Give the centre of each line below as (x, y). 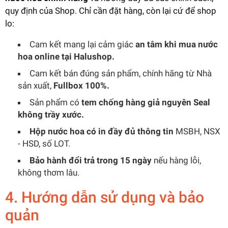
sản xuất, (36, 85)
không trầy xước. (51, 114)
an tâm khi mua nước (177, 44)
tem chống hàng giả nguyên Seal (146, 102)
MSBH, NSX (197, 131)
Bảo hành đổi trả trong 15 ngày (91, 160)
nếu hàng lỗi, (176, 160)
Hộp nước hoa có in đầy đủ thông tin (102, 131)
